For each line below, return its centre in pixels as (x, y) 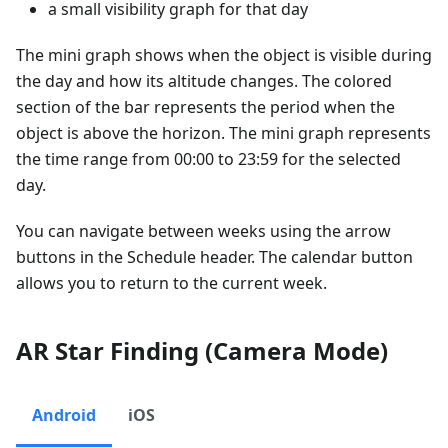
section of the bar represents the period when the (205, 107)
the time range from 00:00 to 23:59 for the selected (208, 159)
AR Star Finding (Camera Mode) (202, 351)
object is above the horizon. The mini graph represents (223, 133)
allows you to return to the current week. (171, 283)
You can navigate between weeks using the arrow (203, 231)
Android (64, 415)
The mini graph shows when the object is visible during (224, 55)
